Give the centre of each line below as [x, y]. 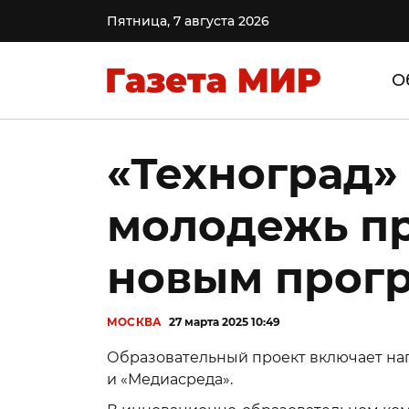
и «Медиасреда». [170, 379]
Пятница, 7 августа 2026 [188, 21]
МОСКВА [135, 322]
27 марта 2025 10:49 [225, 322]
